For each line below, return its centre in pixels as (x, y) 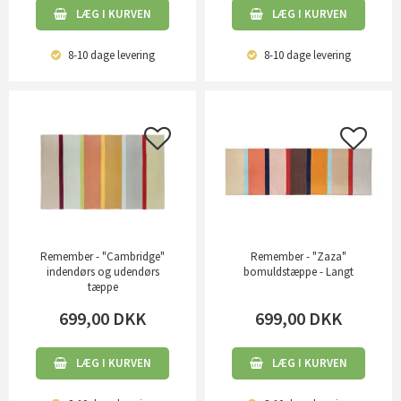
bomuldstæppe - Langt (299, 272)
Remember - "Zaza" (299, 257)
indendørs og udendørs (102, 272)
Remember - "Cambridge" (102, 257)
